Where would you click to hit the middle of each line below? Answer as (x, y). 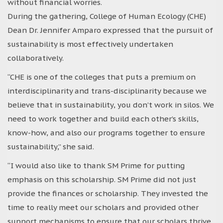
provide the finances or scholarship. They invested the (108, 193)
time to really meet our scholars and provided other (103, 207)
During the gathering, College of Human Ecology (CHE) (107, 16)
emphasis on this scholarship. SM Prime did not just (102, 179)
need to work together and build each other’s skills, (103, 118)
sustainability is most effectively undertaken (90, 44)
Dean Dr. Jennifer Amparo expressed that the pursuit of (110, 30)
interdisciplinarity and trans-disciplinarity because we (107, 91)
